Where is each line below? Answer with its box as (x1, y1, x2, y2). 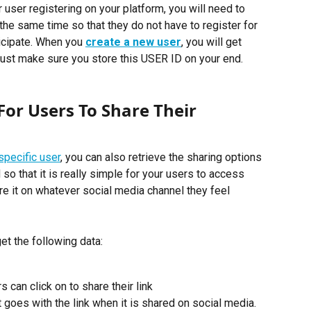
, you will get (181, 35, 244, 49)
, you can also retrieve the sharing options (60, 151, 264, 165)
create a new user (85, 35, 181, 49)
